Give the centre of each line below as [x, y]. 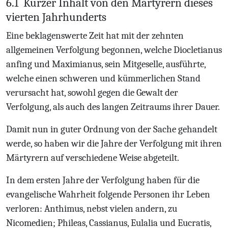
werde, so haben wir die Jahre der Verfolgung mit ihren [114, 144]
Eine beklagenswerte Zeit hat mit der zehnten [95, 36]
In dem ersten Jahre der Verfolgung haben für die [103, 180]
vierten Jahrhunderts [56, 17]
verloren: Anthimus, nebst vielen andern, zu [92, 209]
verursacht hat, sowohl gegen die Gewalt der [92, 93]
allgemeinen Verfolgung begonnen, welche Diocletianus [114, 50]
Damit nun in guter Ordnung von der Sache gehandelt [112, 129]
